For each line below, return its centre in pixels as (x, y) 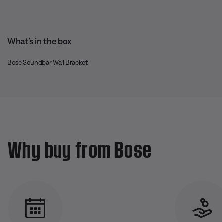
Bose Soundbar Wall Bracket (48, 62)
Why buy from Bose (80, 147)
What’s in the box (39, 41)
